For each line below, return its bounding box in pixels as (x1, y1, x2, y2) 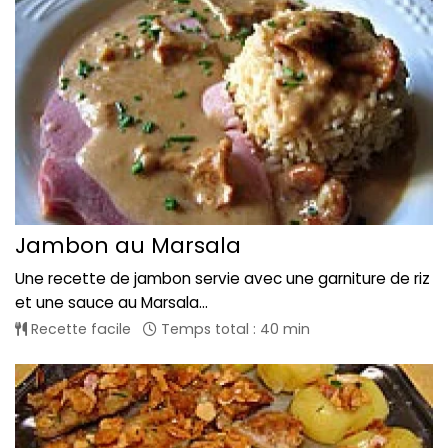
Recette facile (27, 319, 131, 340)
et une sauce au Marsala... (15, 292, 208, 314)
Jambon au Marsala (15, 230, 241, 262)
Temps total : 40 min (157, 319, 310, 340)
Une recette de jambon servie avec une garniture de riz (15, 268, 430, 290)
